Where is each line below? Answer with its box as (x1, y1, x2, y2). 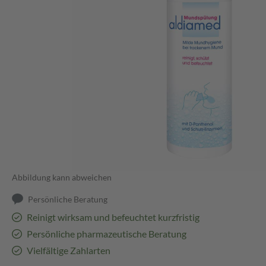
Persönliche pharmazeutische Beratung (26, 228, 186, 240)
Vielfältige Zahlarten (26, 245, 110, 256)
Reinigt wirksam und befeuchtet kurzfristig (26, 211, 199, 223)
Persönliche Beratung (28, 194, 108, 205)
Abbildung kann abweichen (12, 172, 112, 183)
